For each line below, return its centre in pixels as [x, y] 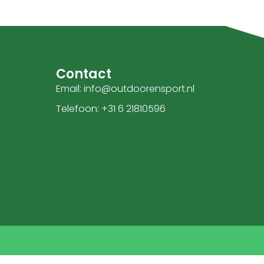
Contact [84, 74]
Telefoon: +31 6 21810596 [111, 109]
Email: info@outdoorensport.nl [126, 89]
